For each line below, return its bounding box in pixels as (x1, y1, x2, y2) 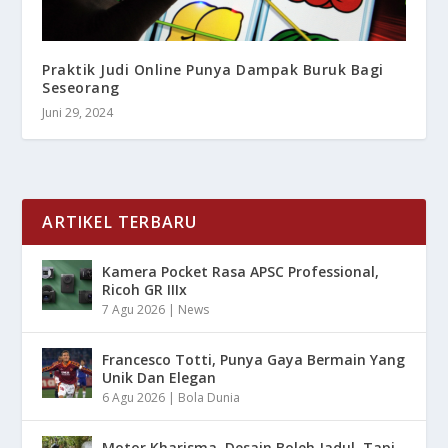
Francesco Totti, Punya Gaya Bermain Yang (102, 349, 406, 369)
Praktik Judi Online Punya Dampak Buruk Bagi (42, 59, 384, 79)
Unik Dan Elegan (102, 367, 217, 387)
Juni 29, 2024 (42, 103, 114, 121)
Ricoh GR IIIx (102, 279, 188, 299)
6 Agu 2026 (102, 388, 166, 406)
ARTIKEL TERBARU (42, 210, 198, 233)
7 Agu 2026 (102, 300, 166, 318)
